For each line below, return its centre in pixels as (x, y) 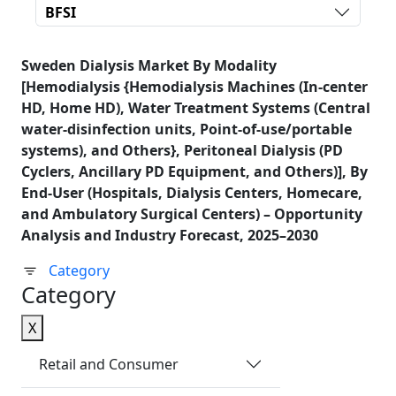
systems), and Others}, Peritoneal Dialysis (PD (182, 150)
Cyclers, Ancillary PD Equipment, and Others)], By (194, 171)
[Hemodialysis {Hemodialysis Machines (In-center (194, 87)
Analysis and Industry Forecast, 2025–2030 (170, 235)
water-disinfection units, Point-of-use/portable (187, 129)
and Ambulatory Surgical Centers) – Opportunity (192, 214)
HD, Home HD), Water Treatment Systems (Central (196, 108)
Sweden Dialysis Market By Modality (149, 65)
